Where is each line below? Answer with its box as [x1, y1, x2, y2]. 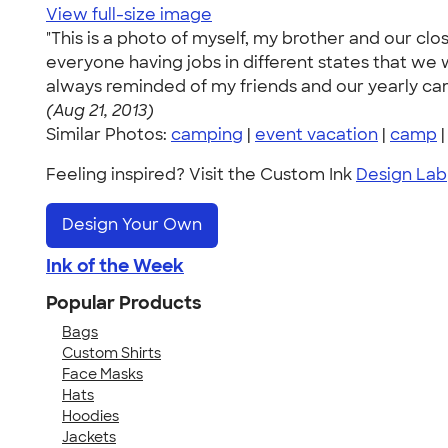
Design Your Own [62, 214, 202, 236]
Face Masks [62, 364, 143, 383]
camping [171, 124, 243, 145]
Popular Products [46, 290, 202, 315]
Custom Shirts [62, 343, 161, 362]
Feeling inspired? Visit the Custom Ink [46, 164, 356, 185]
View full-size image [46, 4, 212, 25]
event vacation [255, 124, 378, 145]
